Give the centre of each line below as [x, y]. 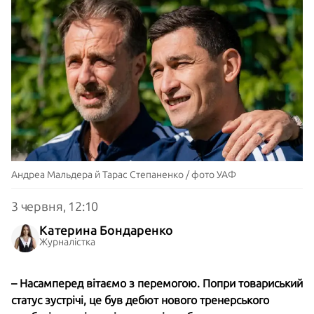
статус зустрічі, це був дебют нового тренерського [140, 300]
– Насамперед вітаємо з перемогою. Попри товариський [157, 283]
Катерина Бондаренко [106, 230]
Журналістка [67, 242]
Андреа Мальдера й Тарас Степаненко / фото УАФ [124, 175]
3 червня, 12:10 [55, 206]
